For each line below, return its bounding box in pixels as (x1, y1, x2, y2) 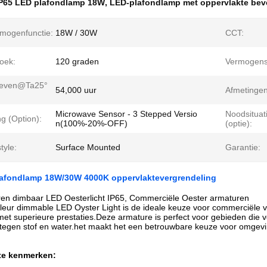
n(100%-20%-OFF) (55, 119, 128, 128)
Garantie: (225, 142, 260, 152)
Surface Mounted (55, 142, 120, 152)
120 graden (55, 57, 99, 66)
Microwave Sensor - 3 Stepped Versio (55, 109, 197, 119)
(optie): (225, 119, 252, 128)
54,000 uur (55, 85, 97, 95)
